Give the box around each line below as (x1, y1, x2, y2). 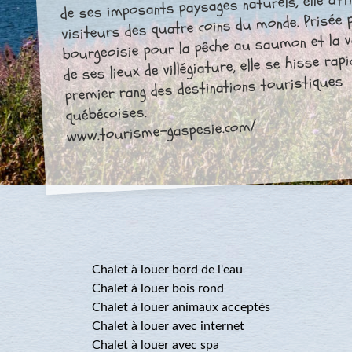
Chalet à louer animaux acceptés (92, 301, 270, 313)
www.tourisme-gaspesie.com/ (66, 115, 257, 147)
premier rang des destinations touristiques (64, 70, 344, 106)
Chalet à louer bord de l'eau (92, 263, 243, 276)
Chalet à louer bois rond (92, 282, 224, 295)
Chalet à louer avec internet (92, 320, 244, 332)
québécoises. (65, 101, 148, 126)
